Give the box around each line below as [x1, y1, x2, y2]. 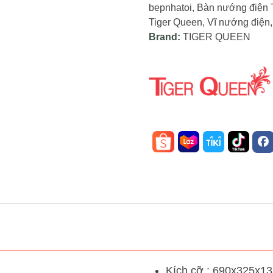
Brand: [149, 31, 183, 42]
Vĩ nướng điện [207, 16, 270, 27]
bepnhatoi [149, 2, 192, 13]
